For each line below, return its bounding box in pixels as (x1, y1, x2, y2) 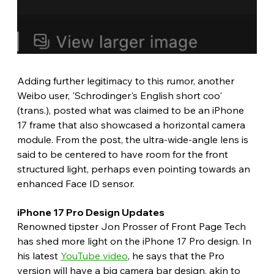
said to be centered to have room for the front (17, 147, 231, 160)
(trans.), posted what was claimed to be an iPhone (17, 103, 246, 116)
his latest (17, 249, 61, 262)
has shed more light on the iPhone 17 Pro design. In (17, 234, 254, 247)
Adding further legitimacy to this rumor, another (17, 74, 237, 87)
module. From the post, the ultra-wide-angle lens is (17, 133, 251, 146)
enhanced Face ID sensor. (17, 177, 137, 190)
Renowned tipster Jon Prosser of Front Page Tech (17, 220, 248, 232)
